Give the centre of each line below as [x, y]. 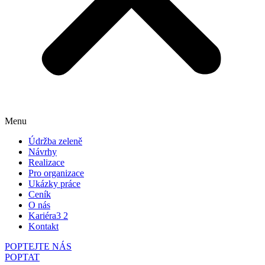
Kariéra [42, 216]
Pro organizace [56, 173]
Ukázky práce [54, 184]
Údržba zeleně [55, 141]
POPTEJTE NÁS [38, 246]
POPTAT [22, 257]
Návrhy [43, 152]
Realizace [46, 162]
